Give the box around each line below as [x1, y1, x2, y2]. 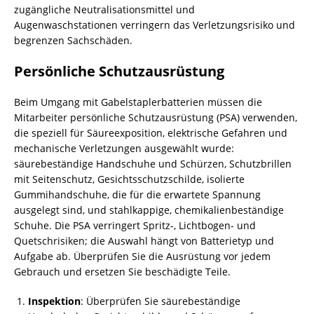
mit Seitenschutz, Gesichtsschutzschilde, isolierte [14, 172, 245, 186]
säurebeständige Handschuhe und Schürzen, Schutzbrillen [14, 157, 292, 170]
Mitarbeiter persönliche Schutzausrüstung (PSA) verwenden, [14, 111, 297, 124]
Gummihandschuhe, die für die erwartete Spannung [14, 188, 261, 201]
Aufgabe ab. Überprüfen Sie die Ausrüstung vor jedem [14, 250, 271, 263]
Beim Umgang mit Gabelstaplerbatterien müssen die [14, 95, 262, 109]
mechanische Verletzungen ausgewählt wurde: [14, 142, 234, 155]
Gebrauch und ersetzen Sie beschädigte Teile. [14, 265, 231, 278]
